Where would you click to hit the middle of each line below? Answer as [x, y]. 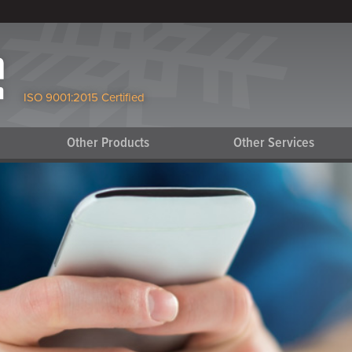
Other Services [274, 143]
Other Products [108, 143]
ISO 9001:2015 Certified [84, 97]
